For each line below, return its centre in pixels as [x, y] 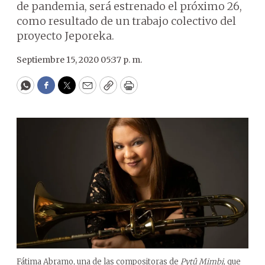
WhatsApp [52, 91]
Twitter [86, 91]
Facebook [70, 91]
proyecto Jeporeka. [65, 36]
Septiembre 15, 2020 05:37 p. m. [79, 60]
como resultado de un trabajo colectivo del [126, 21]
